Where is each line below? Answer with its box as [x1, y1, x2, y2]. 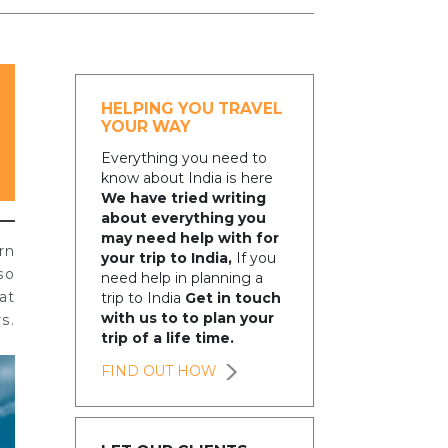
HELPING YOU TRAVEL [100, 98, 283, 118]
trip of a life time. [100, 329, 234, 348]
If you [231, 249, 276, 268]
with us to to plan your [100, 309, 274, 328]
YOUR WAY [100, 116, 190, 136]
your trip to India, [100, 249, 232, 268]
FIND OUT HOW [100, 361, 216, 380]
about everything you [100, 209, 266, 228]
